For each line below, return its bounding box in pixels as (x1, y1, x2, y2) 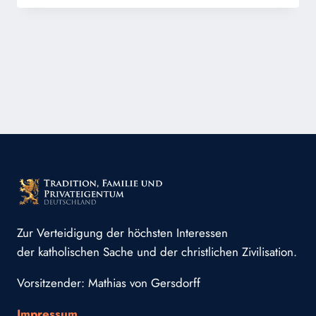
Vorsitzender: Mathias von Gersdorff (17, 274, 200, 292)
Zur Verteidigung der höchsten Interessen (17, 224, 228, 242)
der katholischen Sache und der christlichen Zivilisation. (17, 243, 297, 261)
